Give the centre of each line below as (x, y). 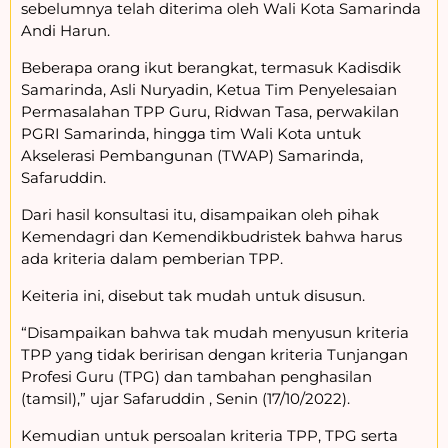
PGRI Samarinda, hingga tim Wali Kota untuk (191, 134)
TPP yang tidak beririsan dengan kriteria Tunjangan (214, 355)
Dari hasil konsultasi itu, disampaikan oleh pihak (200, 215)
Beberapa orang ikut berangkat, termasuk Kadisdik (211, 68)
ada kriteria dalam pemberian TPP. (152, 259)
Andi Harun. (65, 31)
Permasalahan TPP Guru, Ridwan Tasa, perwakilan (210, 112)
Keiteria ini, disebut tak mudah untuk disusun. (193, 296)
